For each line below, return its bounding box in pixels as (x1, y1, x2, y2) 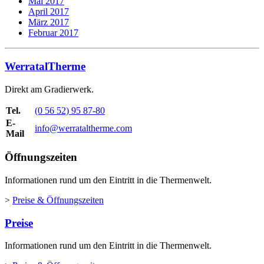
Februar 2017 (28, 28, 78, 38)
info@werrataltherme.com (35, 123, 132, 133)
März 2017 (28, 17, 69, 28)
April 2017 (28, 6, 69, 17)
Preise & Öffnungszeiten (12, 195, 104, 206)
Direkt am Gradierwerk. (5, 84, 94, 94)
